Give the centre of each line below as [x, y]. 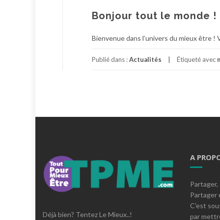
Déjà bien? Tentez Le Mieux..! [87, 214]
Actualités [145, 59]
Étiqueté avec [197, 59]
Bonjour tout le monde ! [154, 16]
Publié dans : [110, 59]
